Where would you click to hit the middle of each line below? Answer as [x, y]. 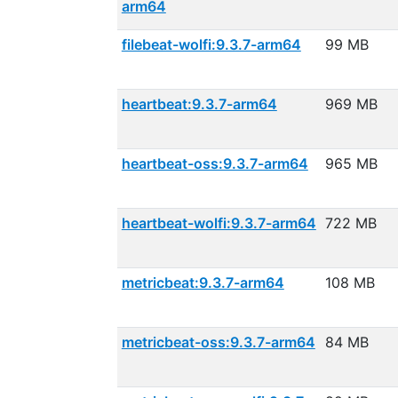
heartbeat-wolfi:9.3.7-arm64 [219, 223]
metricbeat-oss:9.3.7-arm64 [218, 342]
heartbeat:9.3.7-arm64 [199, 104]
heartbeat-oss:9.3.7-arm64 [215, 163]
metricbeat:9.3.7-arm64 [203, 283]
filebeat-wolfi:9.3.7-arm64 [211, 44]
